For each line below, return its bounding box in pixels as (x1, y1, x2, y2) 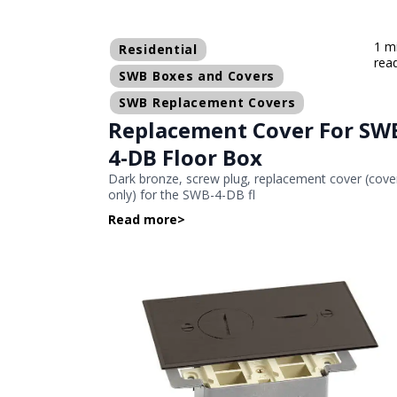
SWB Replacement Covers (119, 93, 296, 111)
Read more (108, 210, 177, 228)
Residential (119, 40, 198, 58)
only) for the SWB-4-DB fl (108, 185, 255, 203)
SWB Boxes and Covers (119, 66, 275, 84)
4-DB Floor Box (108, 142, 262, 172)
